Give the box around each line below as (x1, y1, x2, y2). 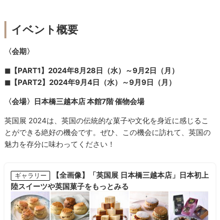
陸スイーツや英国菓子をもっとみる (11, 182, 129, 192)
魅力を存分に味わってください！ (4, 139, 115, 149)
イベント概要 (11, 23, 79, 36)
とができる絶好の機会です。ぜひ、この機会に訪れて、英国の (4, 128, 211, 137)
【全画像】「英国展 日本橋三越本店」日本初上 (52, 170, 209, 180)
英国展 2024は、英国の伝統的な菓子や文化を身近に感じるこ (4, 116, 209, 126)
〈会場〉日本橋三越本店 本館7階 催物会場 (4, 97, 145, 107)
